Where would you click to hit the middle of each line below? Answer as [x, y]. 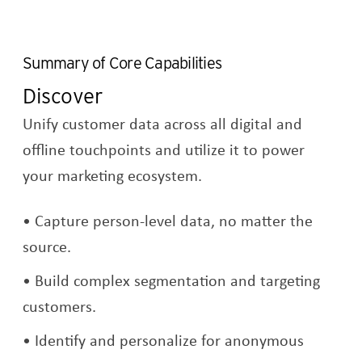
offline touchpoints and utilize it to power [164, 149]
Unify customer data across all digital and [163, 124]
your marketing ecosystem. [113, 175]
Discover [63, 96]
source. [47, 246]
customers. [60, 306]
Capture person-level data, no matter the [174, 221]
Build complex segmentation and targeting [178, 280]
